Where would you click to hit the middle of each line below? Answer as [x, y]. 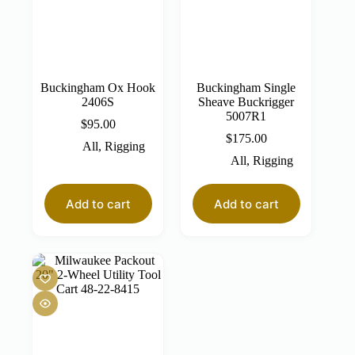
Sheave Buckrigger [246, 102]
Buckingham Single [246, 88]
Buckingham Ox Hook [98, 88]
